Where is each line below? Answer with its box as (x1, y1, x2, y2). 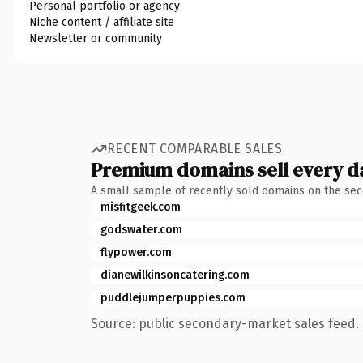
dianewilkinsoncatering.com (100, 267, 250, 282)
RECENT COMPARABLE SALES (107, 141, 283, 156)
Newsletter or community (29, 31, 162, 45)
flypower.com (100, 245, 172, 259)
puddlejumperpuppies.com (100, 290, 246, 305)
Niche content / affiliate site (29, 15, 174, 29)
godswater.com (100, 222, 182, 237)
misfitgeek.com (100, 199, 181, 214)
